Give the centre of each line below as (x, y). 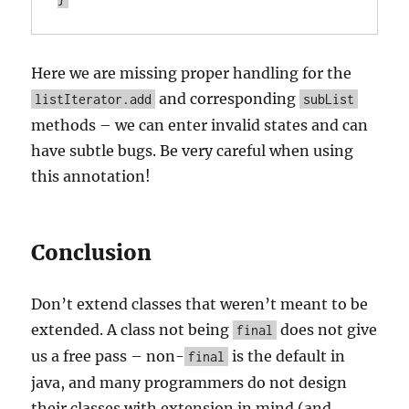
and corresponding (228, 99)
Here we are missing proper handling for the (192, 73)
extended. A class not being (132, 330)
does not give (327, 330)
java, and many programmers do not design (189, 383)
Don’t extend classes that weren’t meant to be (200, 304)
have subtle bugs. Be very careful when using (193, 151)
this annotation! (91, 176)
